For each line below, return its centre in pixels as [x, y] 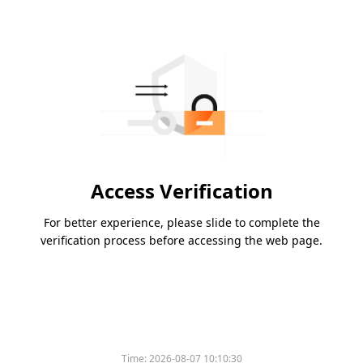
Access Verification [181, 191]
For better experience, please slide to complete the [181, 223]
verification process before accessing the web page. [181, 241]
